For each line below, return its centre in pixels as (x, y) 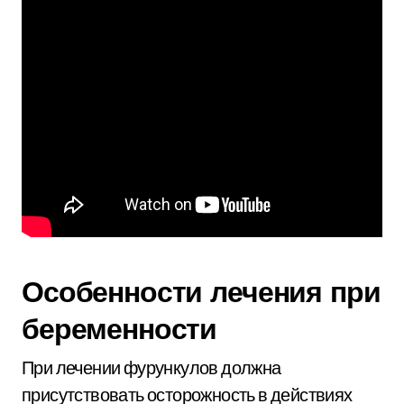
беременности (119, 328)
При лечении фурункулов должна (151, 367)
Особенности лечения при (201, 291)
